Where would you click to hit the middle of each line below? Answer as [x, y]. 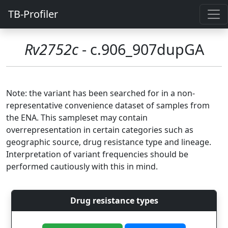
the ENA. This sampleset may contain [77, 118]
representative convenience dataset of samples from [108, 105]
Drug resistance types [114, 201]
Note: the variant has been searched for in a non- [101, 93]
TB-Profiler [33, 14]
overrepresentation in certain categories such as [100, 130]
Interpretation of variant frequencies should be [97, 154]
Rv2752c [51, 49]
